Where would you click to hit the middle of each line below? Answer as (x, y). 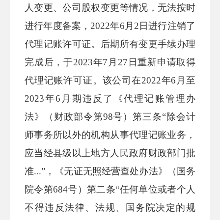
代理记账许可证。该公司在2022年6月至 (110, 80)
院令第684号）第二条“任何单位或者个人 (110, 189)
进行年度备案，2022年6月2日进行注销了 (110, 26)
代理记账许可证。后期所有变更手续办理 (110, 44)
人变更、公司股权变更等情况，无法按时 (110, 8)
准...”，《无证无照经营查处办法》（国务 (110, 171)
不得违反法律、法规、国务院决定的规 (110, 207)
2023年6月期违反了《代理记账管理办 (110, 98)
